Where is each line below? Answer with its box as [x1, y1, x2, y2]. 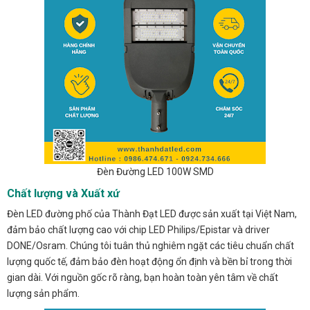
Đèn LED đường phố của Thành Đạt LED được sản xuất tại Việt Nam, [7, 208, 297, 220]
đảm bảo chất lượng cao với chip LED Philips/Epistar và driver [7, 224, 270, 236]
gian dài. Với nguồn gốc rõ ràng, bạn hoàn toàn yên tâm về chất [7, 272, 278, 284]
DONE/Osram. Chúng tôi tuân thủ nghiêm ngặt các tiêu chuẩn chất [7, 240, 294, 252]
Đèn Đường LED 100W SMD [96, 166, 214, 178]
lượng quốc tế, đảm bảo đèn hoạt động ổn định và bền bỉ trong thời [7, 256, 292, 268]
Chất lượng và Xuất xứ [7, 187, 120, 201]
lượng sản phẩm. [7, 288, 80, 300]
